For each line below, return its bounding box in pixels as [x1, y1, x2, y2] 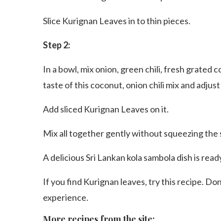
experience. [43, 192, 88, 203]
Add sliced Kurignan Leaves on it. [43, 104, 169, 114]
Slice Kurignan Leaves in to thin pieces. [43, 15, 190, 26]
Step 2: [43, 39, 70, 50]
